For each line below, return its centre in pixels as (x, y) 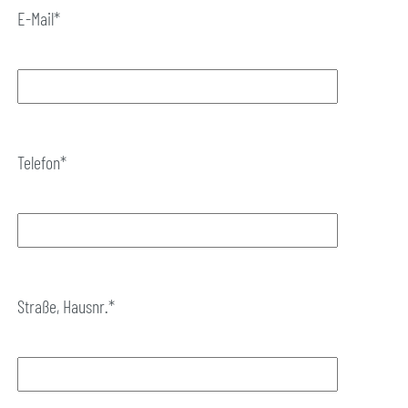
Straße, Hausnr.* (66, 306)
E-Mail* (38, 18)
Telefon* (41, 162)
